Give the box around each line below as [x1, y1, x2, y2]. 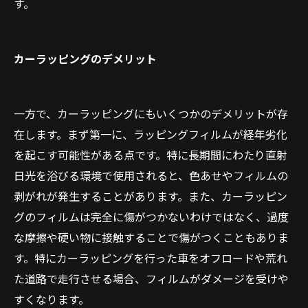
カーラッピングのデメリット [14, 50, 157, 67]
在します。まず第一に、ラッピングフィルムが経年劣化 [14, 126, 287, 142]
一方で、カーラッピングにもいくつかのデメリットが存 [14, 105, 288, 122]
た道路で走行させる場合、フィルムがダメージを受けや [14, 270, 289, 287]
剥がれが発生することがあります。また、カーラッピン [14, 188, 287, 204]
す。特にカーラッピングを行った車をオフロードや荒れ [14, 250, 287, 266]
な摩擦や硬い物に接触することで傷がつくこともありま [14, 229, 289, 245]
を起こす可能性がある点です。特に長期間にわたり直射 [14, 146, 287, 163]
